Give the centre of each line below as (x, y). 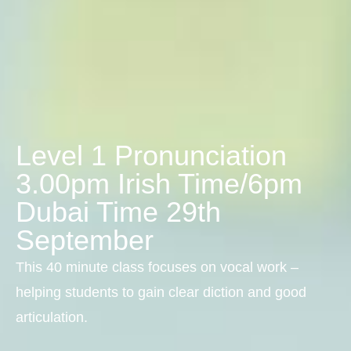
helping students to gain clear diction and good (161, 293)
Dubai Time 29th (118, 212)
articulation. (52, 318)
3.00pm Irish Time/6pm (159, 184)
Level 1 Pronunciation (151, 156)
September (85, 241)
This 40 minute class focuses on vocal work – (157, 268)
